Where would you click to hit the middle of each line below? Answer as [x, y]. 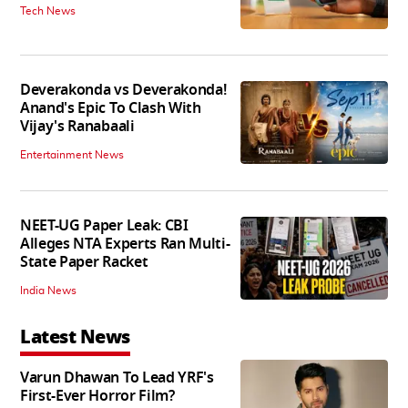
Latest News [75, 337]
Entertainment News [72, 155]
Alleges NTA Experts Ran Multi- [125, 245]
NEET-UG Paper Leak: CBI [104, 226]
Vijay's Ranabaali [77, 127]
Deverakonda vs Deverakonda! [123, 91]
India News [48, 291]
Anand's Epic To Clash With [111, 109]
